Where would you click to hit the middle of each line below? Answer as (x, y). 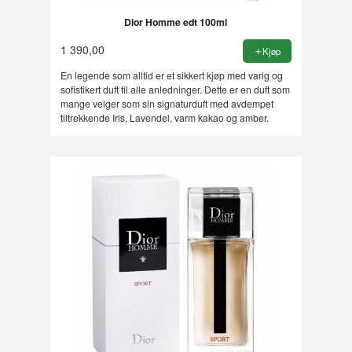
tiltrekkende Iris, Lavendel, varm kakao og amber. (164, 118)
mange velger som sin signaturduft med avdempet (167, 104)
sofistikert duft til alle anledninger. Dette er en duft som (175, 90)
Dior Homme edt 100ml (176, 22)
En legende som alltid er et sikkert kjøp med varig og (171, 75)
